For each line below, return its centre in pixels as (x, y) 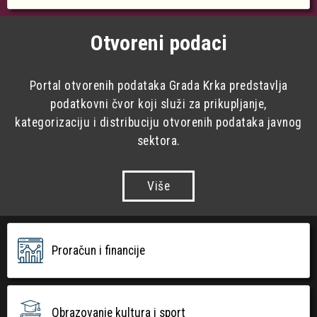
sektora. (158, 140)
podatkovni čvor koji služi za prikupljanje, (158, 104)
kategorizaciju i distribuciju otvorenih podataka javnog (158, 122)
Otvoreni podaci (158, 42)
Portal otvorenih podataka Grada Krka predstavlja (158, 85)
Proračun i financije (98, 250)
